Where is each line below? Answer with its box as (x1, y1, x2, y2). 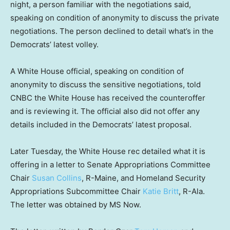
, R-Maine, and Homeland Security (82, 172, 205, 183)
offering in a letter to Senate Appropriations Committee (10, 159, 210, 169)
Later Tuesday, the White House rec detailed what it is (10, 146, 205, 156)
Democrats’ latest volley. (10, 39, 99, 49)
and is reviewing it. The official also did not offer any (10, 106, 200, 116)
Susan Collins (32, 172, 82, 183)
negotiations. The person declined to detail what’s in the (10, 26, 214, 36)
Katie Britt (143, 186, 179, 196)
